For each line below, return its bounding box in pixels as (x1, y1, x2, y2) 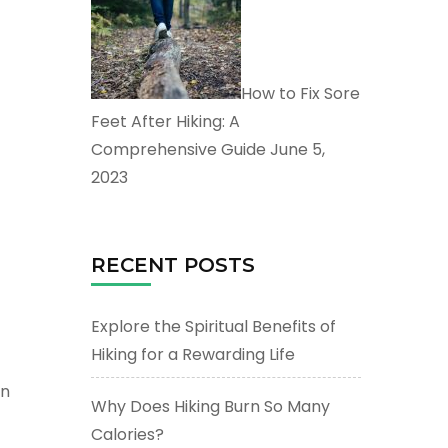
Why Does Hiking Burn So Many (91, 394, 330, 418)
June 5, (266, 137, 325, 161)
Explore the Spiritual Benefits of (91, 314, 336, 338)
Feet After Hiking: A (91, 109, 240, 133)
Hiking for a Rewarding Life (91, 342, 295, 366)
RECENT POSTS (91, 252, 255, 277)
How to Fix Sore (241, 81, 360, 105)
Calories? (91, 422, 164, 446)
